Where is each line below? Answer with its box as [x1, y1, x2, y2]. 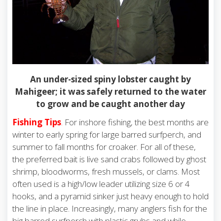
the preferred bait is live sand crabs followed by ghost [12, 153, 206, 165]
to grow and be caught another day [36, 98, 185, 110]
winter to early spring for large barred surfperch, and [12, 128, 201, 140]
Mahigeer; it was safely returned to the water [15, 85, 206, 97]
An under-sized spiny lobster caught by [30, 73, 191, 85]
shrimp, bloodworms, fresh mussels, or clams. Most [12, 165, 200, 177]
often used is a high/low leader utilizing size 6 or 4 [12, 178, 190, 189]
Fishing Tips [12, 116, 61, 128]
